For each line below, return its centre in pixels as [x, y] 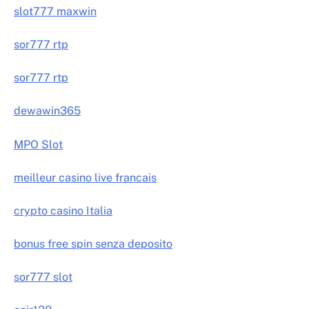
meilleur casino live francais [85, 177]
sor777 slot [43, 277]
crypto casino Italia [63, 210]
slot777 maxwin [55, 12]
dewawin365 [47, 111]
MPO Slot [38, 144]
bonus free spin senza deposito [93, 243]
